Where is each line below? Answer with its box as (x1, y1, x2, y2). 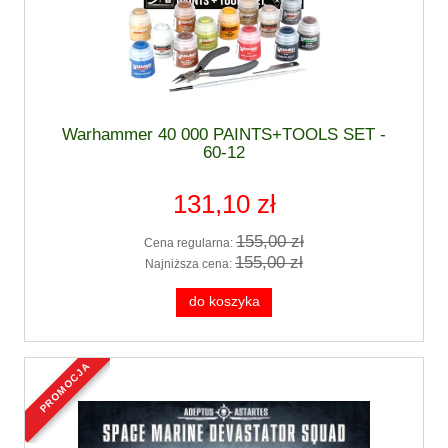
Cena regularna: (144, 235, 236, 250)
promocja (42, 361, 93, 376)
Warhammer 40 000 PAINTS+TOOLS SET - (62, 124, 386, 144)
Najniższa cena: (145, 257, 235, 272)
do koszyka (188, 294, 260, 310)
